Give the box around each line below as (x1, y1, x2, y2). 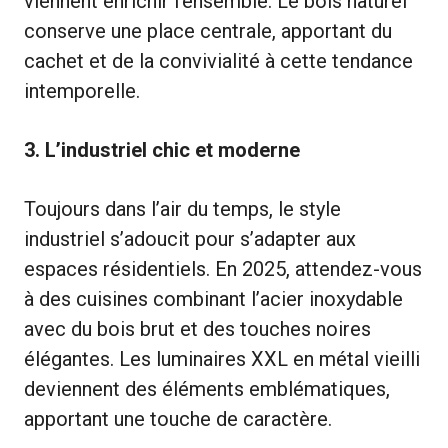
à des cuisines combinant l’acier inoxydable (24, 286, 403, 311)
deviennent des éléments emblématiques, (24, 376, 390, 401)
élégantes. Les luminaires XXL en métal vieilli (24, 346, 420, 371)
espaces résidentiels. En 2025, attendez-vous (24, 256, 422, 281)
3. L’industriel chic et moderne (24, 137, 300, 162)
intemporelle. (24, 78, 140, 103)
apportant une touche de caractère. (24, 406, 332, 431)
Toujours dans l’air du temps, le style (24, 196, 341, 221)
